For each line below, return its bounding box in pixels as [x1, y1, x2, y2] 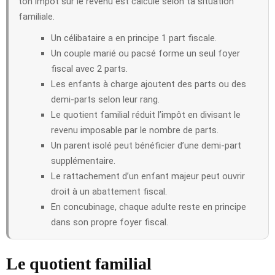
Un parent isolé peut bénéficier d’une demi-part [51, 139, 241, 151]
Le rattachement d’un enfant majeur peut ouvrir [51, 170, 245, 182]
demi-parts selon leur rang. [51, 93, 160, 105]
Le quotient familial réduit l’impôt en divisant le [51, 109, 241, 120]
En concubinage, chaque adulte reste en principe [51, 201, 246, 212]
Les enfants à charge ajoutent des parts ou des [51, 78, 246, 90]
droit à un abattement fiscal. [51, 185, 167, 197]
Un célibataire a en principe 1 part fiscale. [51, 32, 217, 44]
